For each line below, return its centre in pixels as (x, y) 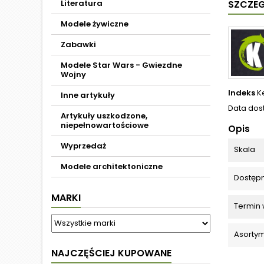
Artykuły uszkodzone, (104, 116)
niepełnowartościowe (105, 125)
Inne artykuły (88, 95)
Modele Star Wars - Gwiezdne (121, 65)
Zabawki (78, 44)
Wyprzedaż (83, 146)
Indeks (242, 93)
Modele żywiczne (95, 24)
